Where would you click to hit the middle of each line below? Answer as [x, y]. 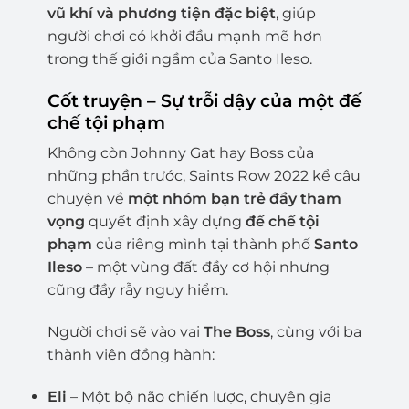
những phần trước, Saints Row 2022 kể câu [204, 176]
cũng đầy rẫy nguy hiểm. [137, 290]
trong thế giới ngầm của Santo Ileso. [179, 58]
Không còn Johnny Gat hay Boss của [180, 153]
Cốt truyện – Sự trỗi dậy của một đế [204, 100]
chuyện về [87, 199]
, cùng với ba [315, 331]
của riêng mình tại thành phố [203, 245]
